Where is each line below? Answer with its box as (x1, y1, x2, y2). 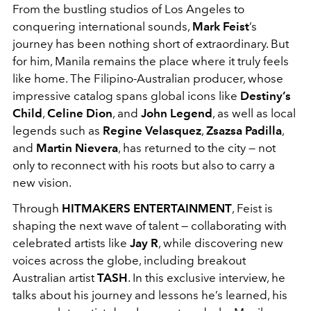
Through (12, 201, 62, 216)
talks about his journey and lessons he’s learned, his (12, 288, 287, 303)
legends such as (12, 124, 103, 138)
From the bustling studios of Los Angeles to (12, 2, 244, 17)
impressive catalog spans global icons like (12, 89, 240, 103)
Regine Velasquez (103, 124, 201, 138)
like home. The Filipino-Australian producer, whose (12, 72, 283, 86)
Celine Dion (47, 106, 112, 121)
